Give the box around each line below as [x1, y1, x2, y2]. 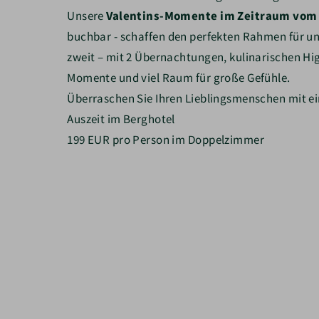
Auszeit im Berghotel [67, 111, 175, 127]
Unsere [67, 8, 104, 24]
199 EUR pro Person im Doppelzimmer [67, 132, 265, 148]
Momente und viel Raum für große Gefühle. [67, 70, 291, 86]
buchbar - [67, 28, 120, 45]
